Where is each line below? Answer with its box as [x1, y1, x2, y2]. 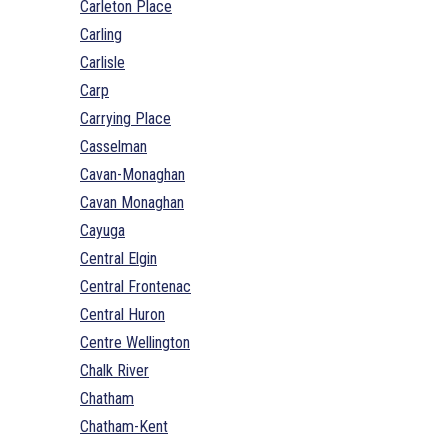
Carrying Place [80, 108, 171, 128]
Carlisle [80, 52, 125, 72]
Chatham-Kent [80, 416, 168, 436]
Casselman [80, 136, 147, 156]
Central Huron [80, 304, 165, 324]
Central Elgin [80, 248, 157, 268]
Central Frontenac [80, 276, 191, 296]
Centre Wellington [80, 332, 190, 352]
